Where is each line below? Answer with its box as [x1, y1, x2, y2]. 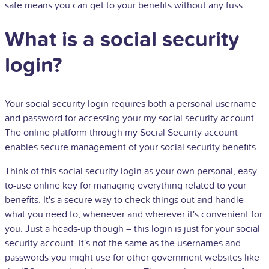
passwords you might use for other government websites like [5, 251, 259, 264]
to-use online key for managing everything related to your [5, 179, 246, 192]
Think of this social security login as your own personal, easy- [5, 165, 260, 177]
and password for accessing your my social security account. [5, 112, 256, 124]
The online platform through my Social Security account [5, 126, 238, 139]
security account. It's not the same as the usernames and [5, 237, 241, 249]
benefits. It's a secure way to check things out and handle [5, 193, 244, 206]
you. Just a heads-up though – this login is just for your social [5, 222, 260, 235]
